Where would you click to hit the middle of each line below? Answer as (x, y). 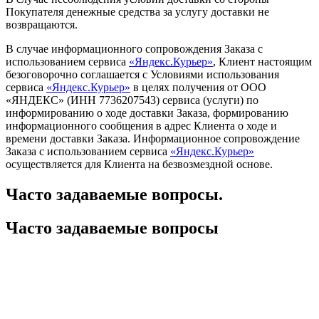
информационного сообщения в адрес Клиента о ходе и (141, 126)
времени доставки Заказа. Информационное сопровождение (153, 139)
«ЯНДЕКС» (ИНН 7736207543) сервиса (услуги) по (132, 100)
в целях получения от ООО (198, 88)
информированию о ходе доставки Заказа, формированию (147, 113)
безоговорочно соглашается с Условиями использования (142, 75)
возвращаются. (42, 25)
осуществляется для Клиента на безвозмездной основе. (139, 164)
